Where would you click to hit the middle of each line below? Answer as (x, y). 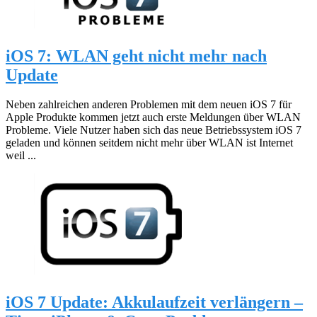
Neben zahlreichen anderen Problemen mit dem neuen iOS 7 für (149, 105)
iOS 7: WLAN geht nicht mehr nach (136, 56)
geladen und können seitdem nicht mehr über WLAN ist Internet (149, 143)
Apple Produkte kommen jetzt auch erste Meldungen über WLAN (153, 117)
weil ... (21, 156)
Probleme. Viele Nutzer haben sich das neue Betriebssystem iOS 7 (154, 130)
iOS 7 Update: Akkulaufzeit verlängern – (154, 302)
